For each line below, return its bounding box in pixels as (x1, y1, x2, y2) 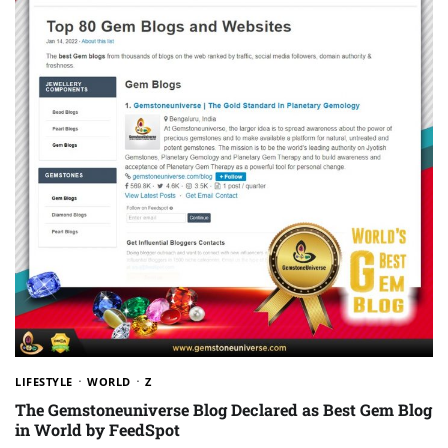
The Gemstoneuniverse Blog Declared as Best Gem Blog (15, 398, 432, 420)
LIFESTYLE (15, 373, 73, 389)
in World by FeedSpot (15, 418, 180, 440)
